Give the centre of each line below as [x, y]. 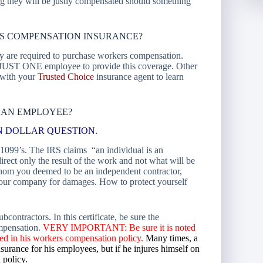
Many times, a [172, 238]
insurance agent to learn [139, 76]
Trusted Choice [66, 76]
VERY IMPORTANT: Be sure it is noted [119, 228]
